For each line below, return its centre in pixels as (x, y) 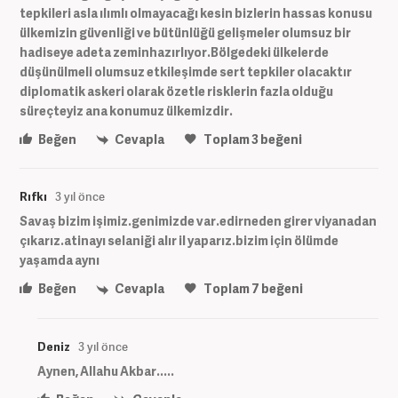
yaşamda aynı (60, 260)
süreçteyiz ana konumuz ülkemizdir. (126, 110)
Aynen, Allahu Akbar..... (106, 370)
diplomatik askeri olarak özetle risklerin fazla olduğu (176, 91)
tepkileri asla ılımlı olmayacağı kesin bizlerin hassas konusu (196, 12)
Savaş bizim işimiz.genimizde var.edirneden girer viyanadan (198, 221)
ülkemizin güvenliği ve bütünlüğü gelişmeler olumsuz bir (185, 32)
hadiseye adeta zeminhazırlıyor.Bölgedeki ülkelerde (174, 52)
